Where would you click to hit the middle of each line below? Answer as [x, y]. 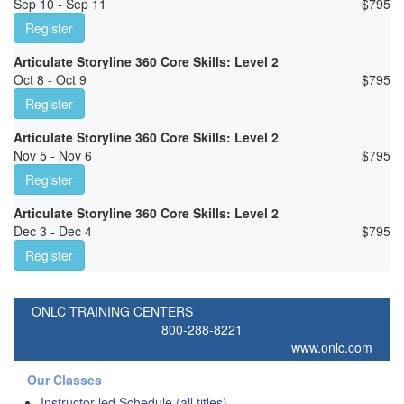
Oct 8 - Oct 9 [50, 80]
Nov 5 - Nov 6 [53, 156]
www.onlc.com [332, 348]
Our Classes [64, 380]
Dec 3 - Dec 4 [53, 231]
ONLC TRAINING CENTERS [112, 312]
